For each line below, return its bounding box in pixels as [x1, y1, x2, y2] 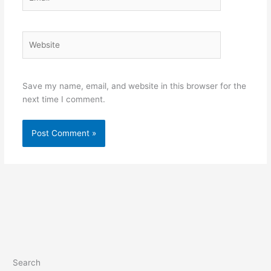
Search [13, 258, 41, 268]
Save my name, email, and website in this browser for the [22, 80, 246, 91]
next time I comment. [22, 94, 105, 104]
